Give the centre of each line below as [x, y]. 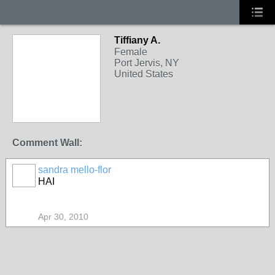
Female [131, 52]
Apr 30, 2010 [63, 217]
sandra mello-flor [75, 170]
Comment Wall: [47, 143]
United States [144, 74]
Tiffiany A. [137, 40]
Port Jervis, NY [147, 63]
